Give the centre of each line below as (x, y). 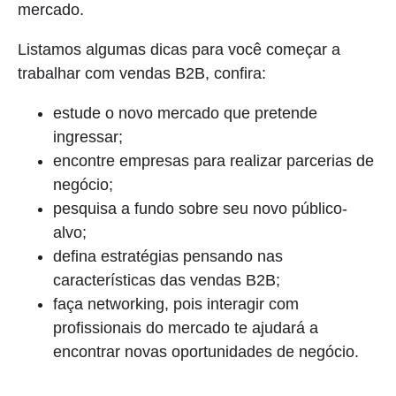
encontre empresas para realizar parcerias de (213, 160)
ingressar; (88, 137)
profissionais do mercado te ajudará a (186, 327)
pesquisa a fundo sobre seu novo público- (200, 208)
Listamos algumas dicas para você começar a (179, 49)
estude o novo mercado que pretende (185, 113)
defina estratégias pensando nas (168, 256)
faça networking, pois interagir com (176, 304)
